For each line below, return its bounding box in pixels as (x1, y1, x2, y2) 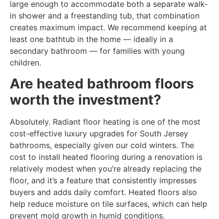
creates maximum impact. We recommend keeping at (10, 22, 207, 33)
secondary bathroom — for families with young (10, 46, 185, 56)
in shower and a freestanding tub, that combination (10, 11, 199, 21)
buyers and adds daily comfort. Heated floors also (10, 187, 197, 197)
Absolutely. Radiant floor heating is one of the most (10, 116, 200, 127)
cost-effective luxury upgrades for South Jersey (10, 128, 188, 138)
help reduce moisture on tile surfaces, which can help (10, 198, 207, 209)
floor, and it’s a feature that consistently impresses (10, 175, 197, 185)
